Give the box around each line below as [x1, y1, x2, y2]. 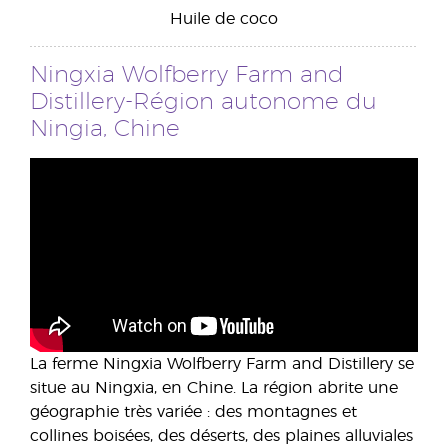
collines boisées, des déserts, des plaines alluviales [30, 428, 413, 445]
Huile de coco [170, 11, 278, 28]
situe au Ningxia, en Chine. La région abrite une [30, 380, 398, 397]
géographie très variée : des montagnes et [30, 404, 357, 421]
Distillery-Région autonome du [30, 91, 377, 115]
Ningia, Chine [30, 118, 180, 142]
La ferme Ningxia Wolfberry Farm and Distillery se [30, 356, 414, 373]
